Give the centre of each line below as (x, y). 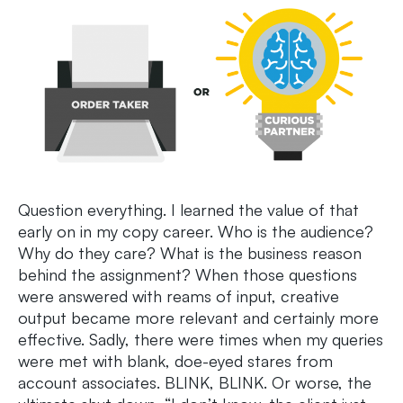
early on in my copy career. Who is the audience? (196, 232)
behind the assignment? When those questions (188, 275)
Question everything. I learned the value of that (188, 210)
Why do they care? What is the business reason (190, 253)
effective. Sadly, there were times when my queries (201, 340)
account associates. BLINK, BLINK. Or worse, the (195, 383)
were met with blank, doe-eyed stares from (175, 361)
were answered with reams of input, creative (179, 296)
